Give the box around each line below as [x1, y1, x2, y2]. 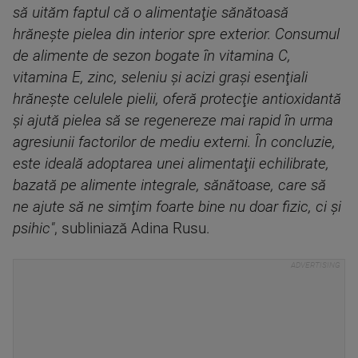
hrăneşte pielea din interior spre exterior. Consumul [13, 25, 340, 43]
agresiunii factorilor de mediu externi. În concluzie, [13, 133, 336, 151]
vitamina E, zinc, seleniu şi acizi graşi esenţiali [13, 68, 308, 86]
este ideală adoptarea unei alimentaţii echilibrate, [13, 154, 329, 173]
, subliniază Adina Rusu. [54, 219, 210, 237]
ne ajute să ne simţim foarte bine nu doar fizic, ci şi [13, 197, 341, 216]
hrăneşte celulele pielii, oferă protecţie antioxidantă [13, 89, 341, 108]
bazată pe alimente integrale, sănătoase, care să [13, 176, 326, 194]
